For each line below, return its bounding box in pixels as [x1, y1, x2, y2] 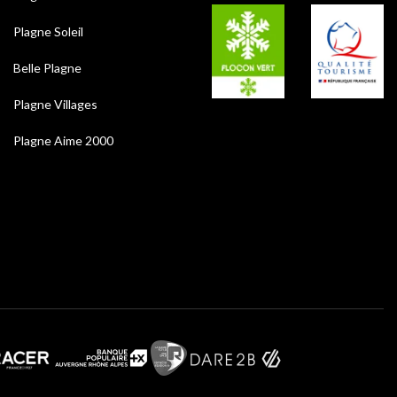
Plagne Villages [13, 97, 97, 113]
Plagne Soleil [13, 24, 83, 40]
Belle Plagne [13, 60, 82, 76]
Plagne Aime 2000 [13, 133, 113, 149]
